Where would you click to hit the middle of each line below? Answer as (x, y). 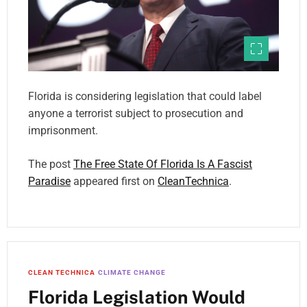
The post (51, 164)
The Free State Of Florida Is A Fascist (163, 164)
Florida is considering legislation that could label (145, 97)
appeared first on (114, 182)
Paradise (49, 182)
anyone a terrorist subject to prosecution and (136, 114)
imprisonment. (63, 131)
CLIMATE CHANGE (132, 273)
